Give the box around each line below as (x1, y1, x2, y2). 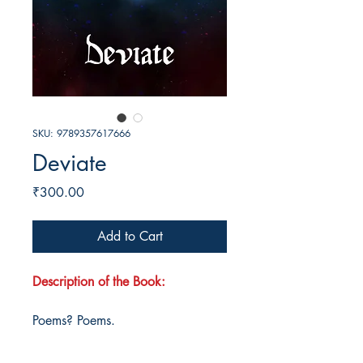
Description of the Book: (32, 273, 165, 291)
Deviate (32, 148, 107, 178)
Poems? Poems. (32, 312, 115, 330)
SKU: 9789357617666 (32, 126, 130, 141)
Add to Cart (96, 228, 163, 246)
